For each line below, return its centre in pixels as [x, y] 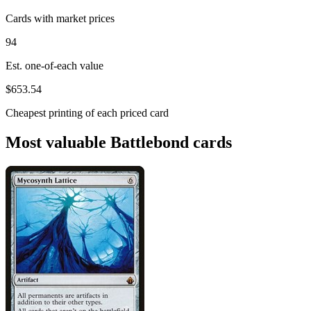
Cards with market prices [60, 18]
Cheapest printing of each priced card [87, 112]
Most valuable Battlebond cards [119, 142]
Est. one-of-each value [54, 65]
